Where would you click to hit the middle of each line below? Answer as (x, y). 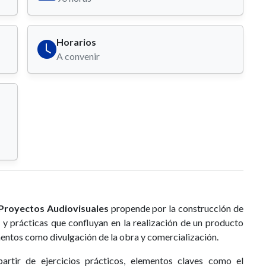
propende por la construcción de (176, 208)
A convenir (78, 56)
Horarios (76, 42)
